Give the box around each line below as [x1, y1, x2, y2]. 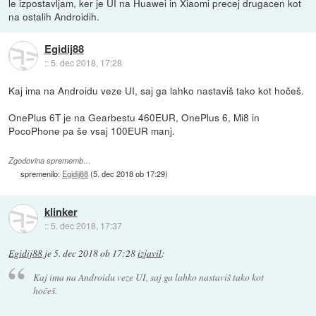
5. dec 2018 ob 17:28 [54, 247, 136, 260]
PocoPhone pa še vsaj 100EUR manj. [8, 123, 176, 138]
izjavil [138, 247, 162, 260]
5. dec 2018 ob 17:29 [93, 167, 166, 179]
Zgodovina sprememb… [8, 154, 92, 166]
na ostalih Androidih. [8, 9, 100, 24]
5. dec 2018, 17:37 [50, 219, 122, 231]
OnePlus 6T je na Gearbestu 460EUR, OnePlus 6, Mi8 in [8, 110, 260, 125]
